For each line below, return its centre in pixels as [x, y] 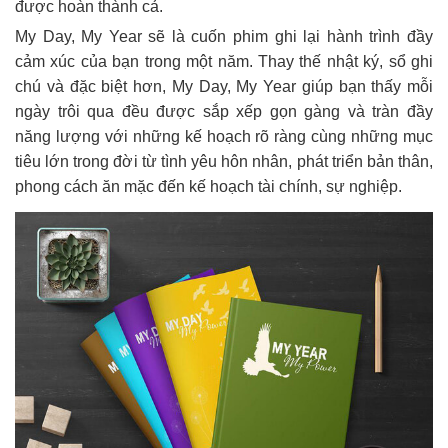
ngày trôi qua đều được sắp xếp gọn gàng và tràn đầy [224, 112]
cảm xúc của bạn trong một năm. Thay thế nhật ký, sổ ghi [224, 62]
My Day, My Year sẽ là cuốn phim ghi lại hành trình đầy [224, 37]
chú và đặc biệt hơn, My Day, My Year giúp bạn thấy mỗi [224, 87]
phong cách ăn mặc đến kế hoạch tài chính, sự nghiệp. [208, 187]
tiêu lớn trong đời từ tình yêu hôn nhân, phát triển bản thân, [224, 162]
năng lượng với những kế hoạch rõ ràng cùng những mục [224, 137]
